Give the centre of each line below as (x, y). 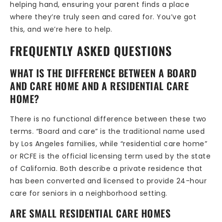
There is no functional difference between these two (108, 119)
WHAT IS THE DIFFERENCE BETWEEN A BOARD (103, 73)
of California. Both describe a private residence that (106, 168)
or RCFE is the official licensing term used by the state (110, 156)
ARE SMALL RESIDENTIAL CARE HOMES (90, 213)
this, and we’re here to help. (61, 29)
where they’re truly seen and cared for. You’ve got (103, 17)
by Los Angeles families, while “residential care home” (109, 143)
